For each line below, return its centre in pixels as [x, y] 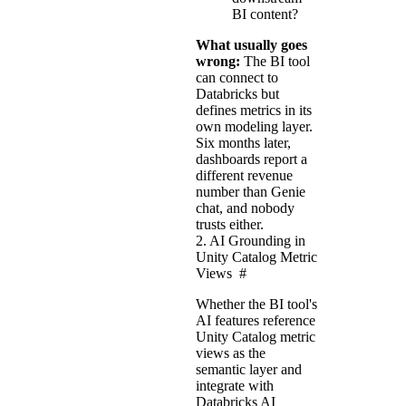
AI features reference [256, 320]
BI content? [265, 14]
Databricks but [237, 93]
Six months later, [243, 142]
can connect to [237, 77]
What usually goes [251, 44]
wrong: [218, 61]
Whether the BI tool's [256, 304]
